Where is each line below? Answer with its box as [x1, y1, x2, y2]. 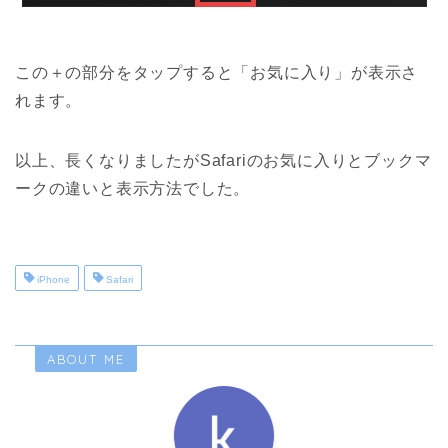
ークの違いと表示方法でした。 [15, 180, 251, 198]
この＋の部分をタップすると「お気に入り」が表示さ [15, 64, 419, 82]
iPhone [34, 274, 70, 286]
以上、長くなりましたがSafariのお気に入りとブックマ [15, 152, 432, 170]
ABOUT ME [47, 351, 125, 368]
